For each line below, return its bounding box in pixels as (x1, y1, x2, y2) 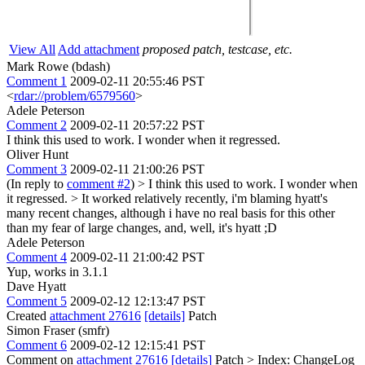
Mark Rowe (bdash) (7, 59, 110, 73)
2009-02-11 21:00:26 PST (70, 161, 204, 176)
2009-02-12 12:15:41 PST (70, 337, 205, 352)
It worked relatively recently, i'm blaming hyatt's (81, 191, 328, 205)
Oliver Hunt (7, 147, 68, 161)
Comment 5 (7, 293, 67, 308)
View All (9, 42, 55, 56)
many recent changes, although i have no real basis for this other (7, 205, 335, 220)
